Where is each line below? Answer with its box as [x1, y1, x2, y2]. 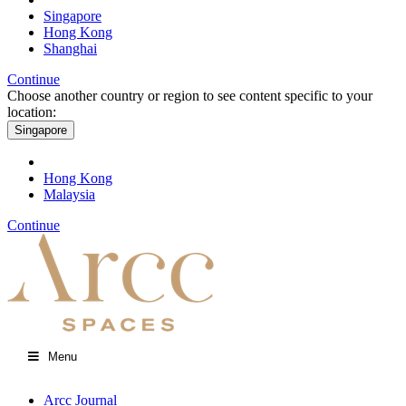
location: [7, 104, 56, 120]
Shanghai [43, 41, 97, 56]
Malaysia [43, 187, 95, 202]
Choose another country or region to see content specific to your [7, 88, 372, 103]
